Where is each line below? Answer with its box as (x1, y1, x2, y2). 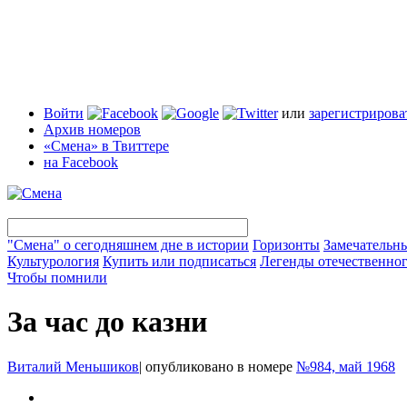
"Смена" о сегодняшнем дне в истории (7, 237, 249, 253)
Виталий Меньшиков (7, 358, 139, 374)
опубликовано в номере (142, 358, 296, 374)
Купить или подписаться (103, 253, 256, 269)
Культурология (7, 253, 99, 269)
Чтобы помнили (7, 270, 107, 285)
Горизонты (253, 237, 320, 253)
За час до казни (7, 305, 207, 339)
